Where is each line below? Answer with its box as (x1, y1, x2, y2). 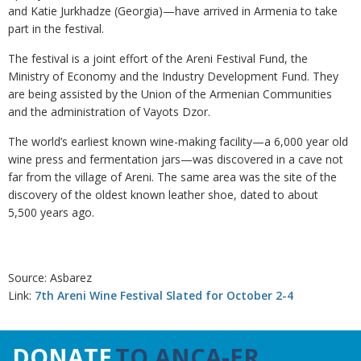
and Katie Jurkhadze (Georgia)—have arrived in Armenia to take (8, 3, 338, 19)
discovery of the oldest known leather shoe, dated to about (8, 187, 318, 202)
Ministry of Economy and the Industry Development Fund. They (8, 68, 338, 84)
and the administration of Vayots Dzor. (8, 104, 210, 119)
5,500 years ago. (8, 205, 94, 220)
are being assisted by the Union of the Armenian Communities (8, 86, 332, 102)
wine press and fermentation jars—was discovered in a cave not (8, 151, 343, 167)
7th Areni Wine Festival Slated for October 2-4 (35, 288, 293, 303)
